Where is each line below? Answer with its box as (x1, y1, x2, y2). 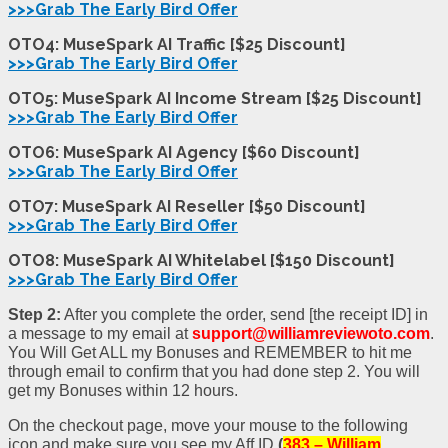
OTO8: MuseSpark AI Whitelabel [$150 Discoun (8, 251, 382, 271)
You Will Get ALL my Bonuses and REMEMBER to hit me (8, 344, 412, 362)
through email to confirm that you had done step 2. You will (8, 363, 420, 381)
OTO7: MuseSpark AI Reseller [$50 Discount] (8, 197, 366, 217)
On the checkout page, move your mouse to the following (8, 417, 408, 435)
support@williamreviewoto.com (192, 325, 430, 343)
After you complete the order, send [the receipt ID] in (61, 306, 428, 324)
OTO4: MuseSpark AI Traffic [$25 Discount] (8, 35, 346, 55)
